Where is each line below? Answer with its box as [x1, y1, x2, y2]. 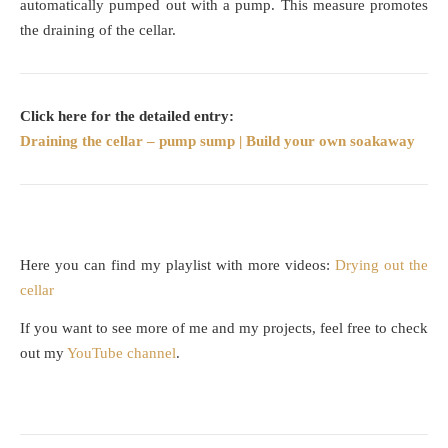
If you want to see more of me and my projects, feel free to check [20, 320, 428, 336]
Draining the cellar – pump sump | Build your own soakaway [20, 133, 415, 149]
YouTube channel [67, 345, 176, 361]
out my [20, 345, 67, 361]
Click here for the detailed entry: [20, 108, 234, 124]
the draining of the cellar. [20, 22, 176, 38]
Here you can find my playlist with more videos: [20, 257, 335, 273]
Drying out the [335, 257, 428, 273]
